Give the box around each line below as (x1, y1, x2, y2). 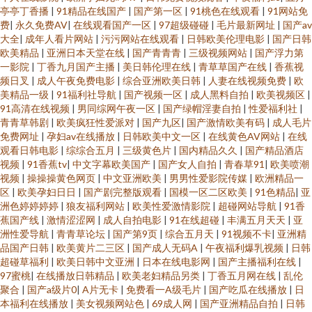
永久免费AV (15, 19, 68, 31)
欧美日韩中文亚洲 (56, 256, 136, 267)
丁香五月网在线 (208, 270, 278, 281)
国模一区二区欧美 (169, 186, 249, 198)
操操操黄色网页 (27, 172, 97, 184)
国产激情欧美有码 (187, 116, 267, 128)
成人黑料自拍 (190, 88, 251, 100)
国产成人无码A (132, 242, 200, 253)
